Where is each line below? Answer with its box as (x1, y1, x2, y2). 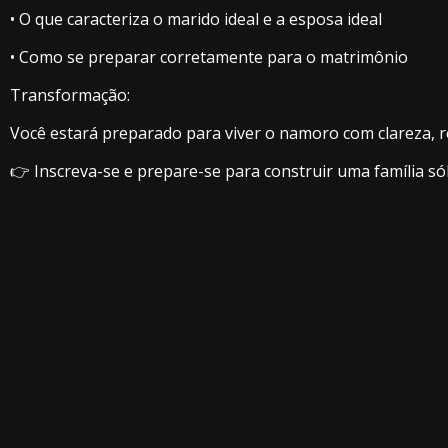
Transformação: (10, 84, 130, 106)
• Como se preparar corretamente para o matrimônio (10, 46, 408, 68)
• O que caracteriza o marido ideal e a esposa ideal (10, 8, 382, 30)
